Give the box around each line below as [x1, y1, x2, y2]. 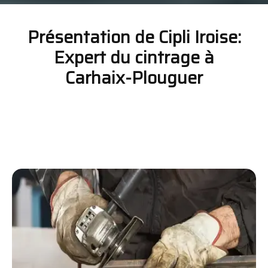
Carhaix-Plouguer [65, 64, 203, 92]
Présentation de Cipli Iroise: [27, 23, 241, 51]
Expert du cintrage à [54, 44, 214, 72]
